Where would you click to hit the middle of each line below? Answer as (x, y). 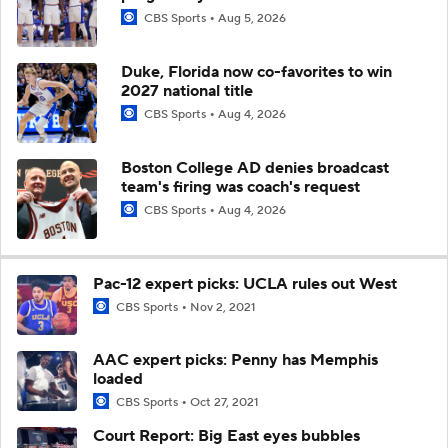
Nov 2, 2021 (223, 307)
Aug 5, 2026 (252, 18)
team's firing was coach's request (240, 186)
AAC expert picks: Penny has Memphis (235, 359)
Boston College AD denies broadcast (255, 167)
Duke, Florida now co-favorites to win (256, 71)
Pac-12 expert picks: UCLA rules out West (245, 283)
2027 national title (187, 90)
